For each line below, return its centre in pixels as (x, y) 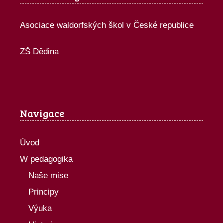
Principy (44, 192)
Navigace (42, 113)
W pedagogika (46, 159)
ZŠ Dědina (39, 52)
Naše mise (48, 175)
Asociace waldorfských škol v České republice (107, 25)
